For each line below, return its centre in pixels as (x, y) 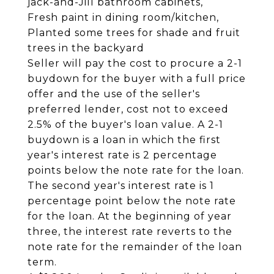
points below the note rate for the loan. (136, 170)
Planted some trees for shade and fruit (134, 33)
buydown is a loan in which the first (124, 140)
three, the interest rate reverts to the (130, 231)
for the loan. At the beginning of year (130, 216)
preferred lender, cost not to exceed (128, 109)
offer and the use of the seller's (114, 94)
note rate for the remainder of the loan (135, 247)
